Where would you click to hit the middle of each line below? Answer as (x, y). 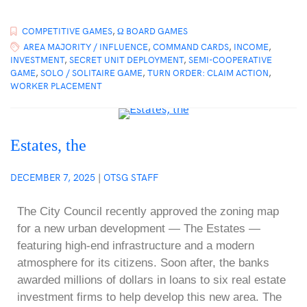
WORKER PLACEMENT (56, 86)
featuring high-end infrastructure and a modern (136, 246)
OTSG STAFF (131, 177)
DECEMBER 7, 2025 (53, 177)
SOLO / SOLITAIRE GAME (91, 73)
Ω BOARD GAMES (152, 31)
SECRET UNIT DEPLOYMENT (126, 60)
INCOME (251, 47)
